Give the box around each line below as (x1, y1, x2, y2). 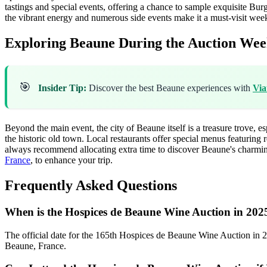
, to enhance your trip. (30, 154, 113, 165)
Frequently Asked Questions (5, 177, 177, 193)
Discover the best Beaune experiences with (86, 82, 253, 93)
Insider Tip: (38, 82, 86, 93)
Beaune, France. (5, 240, 66, 251)
